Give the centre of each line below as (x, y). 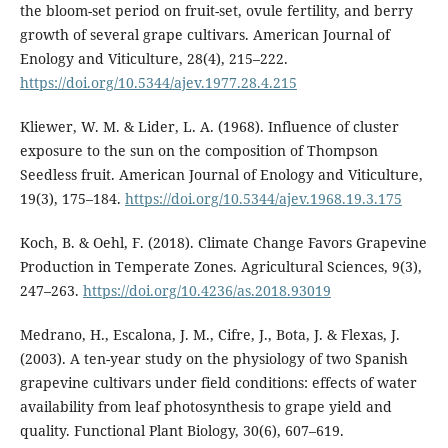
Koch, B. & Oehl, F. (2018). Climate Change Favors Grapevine (223, 243)
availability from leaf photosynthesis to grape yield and (205, 407)
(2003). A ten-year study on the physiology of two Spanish (213, 359)
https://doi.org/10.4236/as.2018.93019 (206, 291)
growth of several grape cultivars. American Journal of (204, 35)
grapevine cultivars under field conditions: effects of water (218, 383)
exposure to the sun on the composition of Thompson (198, 151)
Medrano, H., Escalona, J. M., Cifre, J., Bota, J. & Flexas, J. (209, 335)
